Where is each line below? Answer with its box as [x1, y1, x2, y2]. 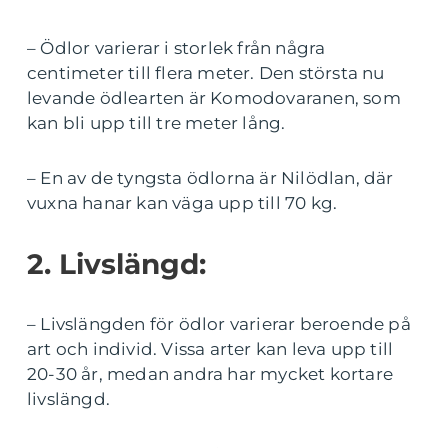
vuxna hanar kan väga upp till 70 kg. [27, 193, 338, 213]
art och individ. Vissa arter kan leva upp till [27, 339, 394, 359]
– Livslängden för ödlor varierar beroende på [27, 314, 411, 334]
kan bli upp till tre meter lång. [27, 113, 286, 133]
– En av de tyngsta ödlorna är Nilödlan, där [27, 168, 394, 188]
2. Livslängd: [27, 247, 206, 281]
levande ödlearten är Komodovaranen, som [27, 88, 401, 108]
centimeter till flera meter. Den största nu [27, 63, 385, 83]
